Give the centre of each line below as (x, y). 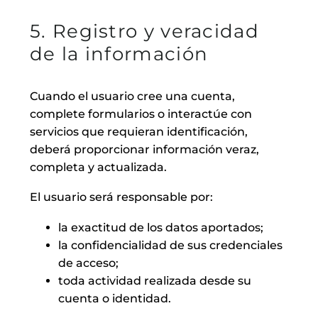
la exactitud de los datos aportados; (161, 228)
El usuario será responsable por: (121, 197)
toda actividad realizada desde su (155, 281)
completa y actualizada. (98, 167)
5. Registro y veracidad (144, 31)
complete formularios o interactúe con (141, 114)
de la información (119, 54)
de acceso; (88, 263)
